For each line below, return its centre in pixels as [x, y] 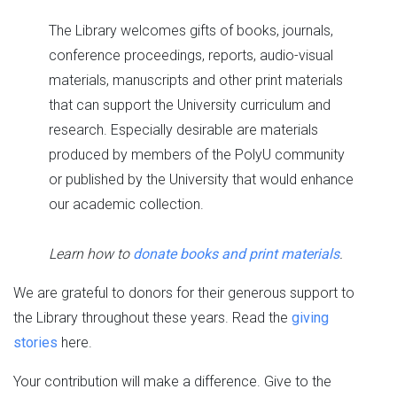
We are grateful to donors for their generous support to [184, 293]
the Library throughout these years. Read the [152, 318]
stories [35, 343]
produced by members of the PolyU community [197, 155]
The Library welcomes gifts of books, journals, [191, 31]
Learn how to [91, 254]
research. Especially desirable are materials [183, 130]
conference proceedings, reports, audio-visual [191, 56]
